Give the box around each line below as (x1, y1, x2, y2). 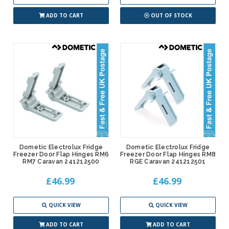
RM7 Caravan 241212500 (22, 158, 100, 166)
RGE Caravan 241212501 (130, 158, 206, 166)
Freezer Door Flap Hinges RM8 (120, 151, 216, 158)
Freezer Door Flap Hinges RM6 (13, 151, 109, 158)
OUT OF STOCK (150, 12, 192, 19)
